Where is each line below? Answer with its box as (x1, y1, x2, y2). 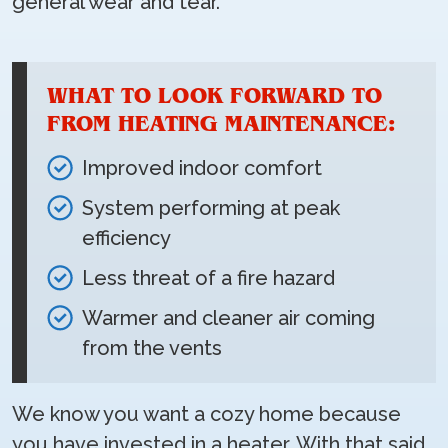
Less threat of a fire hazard (82, 266, 335, 290)
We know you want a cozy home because (12, 402, 401, 426)
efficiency (82, 226, 171, 250)
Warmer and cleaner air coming (82, 306, 375, 330)
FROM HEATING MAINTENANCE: (47, 111, 395, 137)
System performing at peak (82, 196, 340, 220)
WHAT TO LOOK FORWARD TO (47, 83, 382, 109)
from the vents (82, 336, 222, 360)
